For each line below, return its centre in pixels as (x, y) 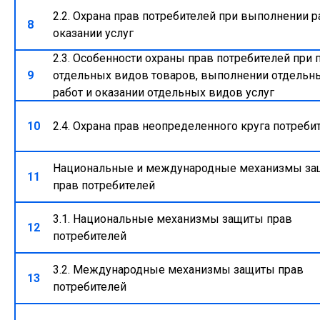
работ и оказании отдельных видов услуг (164, 92)
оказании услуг (94, 33)
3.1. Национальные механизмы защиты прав (173, 219)
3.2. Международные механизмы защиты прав (179, 269)
